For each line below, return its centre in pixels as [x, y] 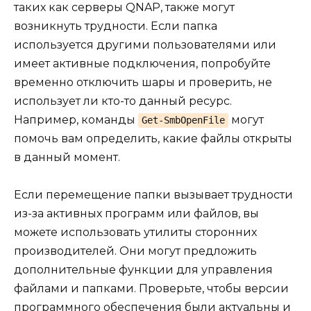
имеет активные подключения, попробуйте [142, 63]
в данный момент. [67, 157]
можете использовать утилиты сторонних [135, 232]
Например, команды [76, 119]
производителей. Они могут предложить [135, 251]
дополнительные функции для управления [143, 269]
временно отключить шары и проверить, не [143, 82]
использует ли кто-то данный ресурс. [123, 101]
